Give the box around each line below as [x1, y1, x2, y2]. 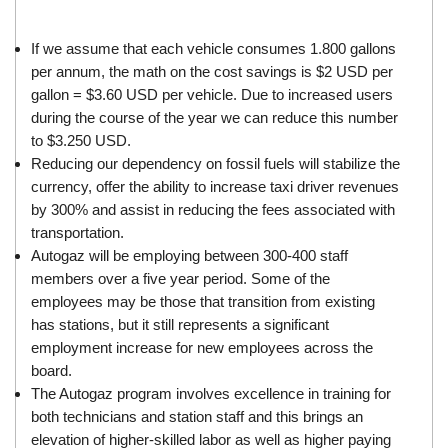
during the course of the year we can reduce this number [31, 109, 399, 127]
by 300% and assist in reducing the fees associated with [31, 201, 396, 219]
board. [31, 362, 73, 380]
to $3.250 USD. [31, 132, 132, 150]
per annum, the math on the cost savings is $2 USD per [31, 63, 394, 81]
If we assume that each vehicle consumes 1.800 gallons [31, 40, 397, 58]
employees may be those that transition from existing [31, 293, 376, 311]
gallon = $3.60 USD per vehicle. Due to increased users [31, 86, 394, 104]
